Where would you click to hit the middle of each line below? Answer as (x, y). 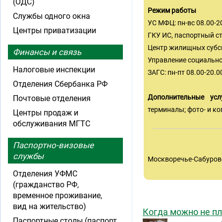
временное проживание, (57, 195)
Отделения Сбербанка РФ (60, 84)
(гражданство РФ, (46, 185)
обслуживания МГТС (52, 124)
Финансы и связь (47, 52)
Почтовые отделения (52, 98)
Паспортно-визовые (53, 145)
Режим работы (172, 10)
